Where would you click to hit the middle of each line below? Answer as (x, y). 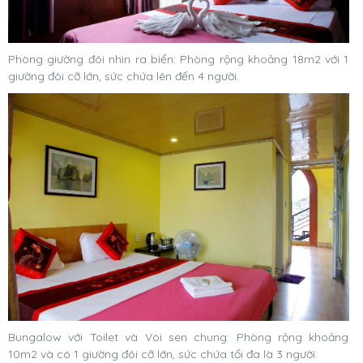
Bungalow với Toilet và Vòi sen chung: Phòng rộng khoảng (179, 337)
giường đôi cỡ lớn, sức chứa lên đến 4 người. (124, 77)
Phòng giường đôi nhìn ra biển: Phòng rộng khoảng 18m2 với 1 (179, 60)
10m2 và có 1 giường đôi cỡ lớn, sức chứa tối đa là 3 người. (163, 354)
